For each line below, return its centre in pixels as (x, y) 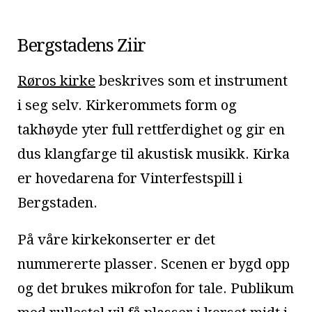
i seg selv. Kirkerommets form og (127, 105)
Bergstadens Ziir (82, 45)
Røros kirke (56, 81)
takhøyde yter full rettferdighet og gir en (151, 130)
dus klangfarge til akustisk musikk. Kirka (154, 154)
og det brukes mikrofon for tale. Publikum (156, 288)
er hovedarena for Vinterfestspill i (130, 178)
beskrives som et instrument (192, 81)
